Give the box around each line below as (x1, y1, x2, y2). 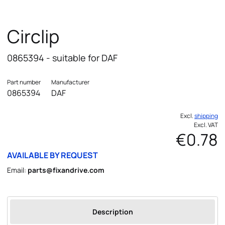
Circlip (7, 23, 59, 49)
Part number (7, 78, 41, 87)
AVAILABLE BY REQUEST (7, 149, 98, 161)
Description (92, 207, 133, 217)
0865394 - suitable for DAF (7, 51, 118, 64)
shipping (194, 111, 218, 120)
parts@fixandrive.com (28, 165, 104, 175)
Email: (7, 165, 28, 175)
